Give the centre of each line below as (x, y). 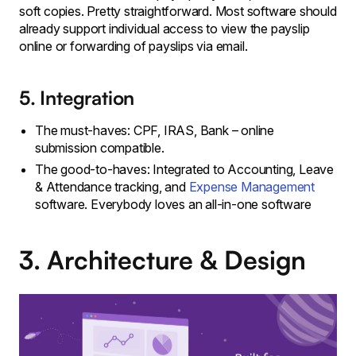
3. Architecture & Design (163, 260)
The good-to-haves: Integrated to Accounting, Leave (184, 169)
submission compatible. (100, 148)
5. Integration (77, 98)
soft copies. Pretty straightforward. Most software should (178, 11)
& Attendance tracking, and (112, 187)
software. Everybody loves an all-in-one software (173, 204)
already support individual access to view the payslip (164, 29)
